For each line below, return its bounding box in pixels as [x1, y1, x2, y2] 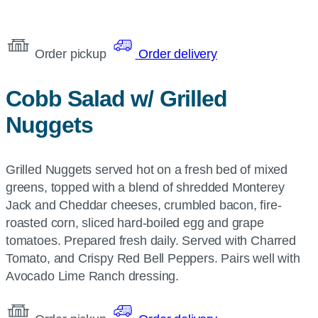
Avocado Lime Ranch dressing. [6, 269, 179, 283]
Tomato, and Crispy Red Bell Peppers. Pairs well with [6, 251, 300, 265]
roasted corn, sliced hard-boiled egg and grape [6, 216, 264, 230]
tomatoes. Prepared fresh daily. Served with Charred [6, 234, 296, 248]
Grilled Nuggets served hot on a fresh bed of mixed [6, 163, 288, 177]
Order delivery [135, 47, 217, 61]
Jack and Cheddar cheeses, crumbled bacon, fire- [6, 198, 282, 212]
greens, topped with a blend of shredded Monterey [6, 180, 285, 194]
